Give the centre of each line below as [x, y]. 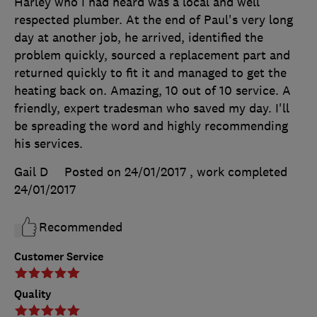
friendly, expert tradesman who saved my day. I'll [152, 109]
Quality [33, 294]
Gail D [31, 172]
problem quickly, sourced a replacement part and [152, 56]
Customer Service [59, 257]
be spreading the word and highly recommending [151, 126]
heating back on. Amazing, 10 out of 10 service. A [152, 91]
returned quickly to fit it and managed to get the [150, 73]
